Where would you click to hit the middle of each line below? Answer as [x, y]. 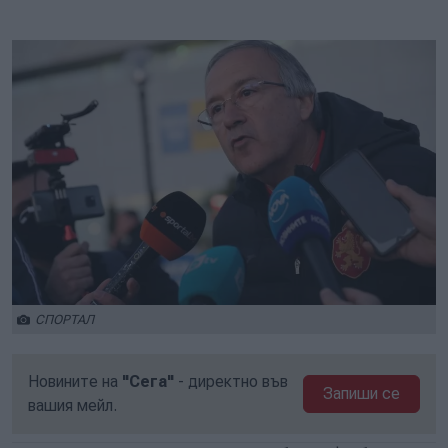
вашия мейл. [72, 405]
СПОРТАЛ [64, 319]
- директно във [231, 381]
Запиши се [362, 393]
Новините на [75, 381]
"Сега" [148, 381]
